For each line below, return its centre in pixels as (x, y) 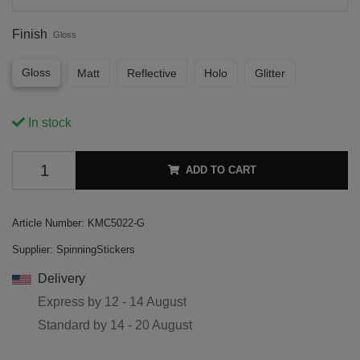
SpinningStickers (96, 250)
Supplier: (33, 250)
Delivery (61, 279)
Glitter (270, 74)
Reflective (152, 74)
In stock (48, 123)
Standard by (74, 325)
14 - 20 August (151, 325)
